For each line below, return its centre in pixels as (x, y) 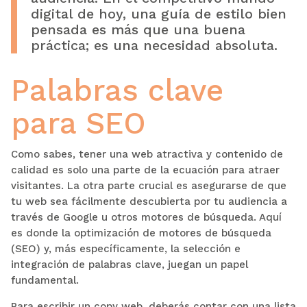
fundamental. (45, 280)
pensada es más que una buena (138, 29)
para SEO (78, 123)
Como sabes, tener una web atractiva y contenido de (147, 154)
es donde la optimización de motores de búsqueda (141, 233)
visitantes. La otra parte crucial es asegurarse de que (148, 185)
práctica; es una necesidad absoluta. (154, 45)
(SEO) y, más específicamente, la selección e (125, 248)
